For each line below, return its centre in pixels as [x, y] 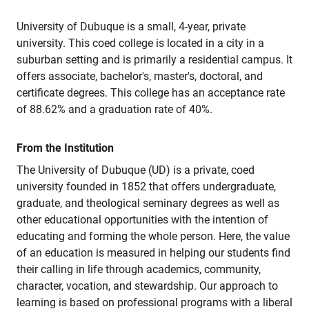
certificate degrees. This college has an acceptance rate [151, 93]
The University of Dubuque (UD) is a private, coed [136, 170]
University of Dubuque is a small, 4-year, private [131, 27]
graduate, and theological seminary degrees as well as [148, 203]
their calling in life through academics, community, [139, 269]
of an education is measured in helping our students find [153, 253]
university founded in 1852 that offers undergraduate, [146, 187]
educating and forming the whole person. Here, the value [153, 236]
